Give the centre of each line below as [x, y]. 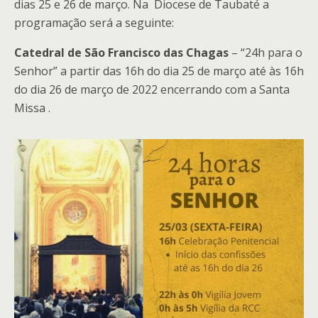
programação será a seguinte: [94, 23]
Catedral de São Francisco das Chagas [121, 53]
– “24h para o [265, 53]
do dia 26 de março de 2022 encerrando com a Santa [152, 89]
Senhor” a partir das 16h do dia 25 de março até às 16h [159, 71]
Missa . [32, 108]
